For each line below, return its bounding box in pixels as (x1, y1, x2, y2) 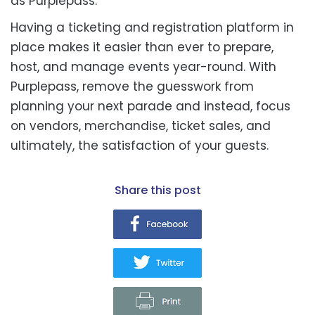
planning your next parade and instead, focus (11, 97, 290, 115)
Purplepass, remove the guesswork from (11, 77, 254, 95)
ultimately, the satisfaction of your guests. (11, 136, 269, 154)
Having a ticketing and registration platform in (11, 18, 294, 36)
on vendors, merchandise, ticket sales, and (11, 117, 271, 134)
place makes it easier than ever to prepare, (11, 38, 274, 56)
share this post (121, 181, 201, 198)
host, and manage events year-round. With (11, 58, 276, 75)
